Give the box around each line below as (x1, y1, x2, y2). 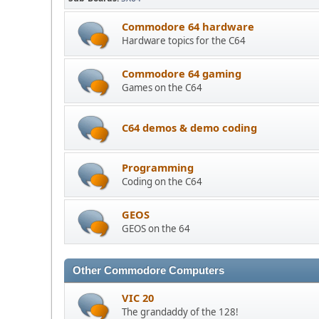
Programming (122, 160, 194, 175)
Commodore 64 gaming (122, 66, 241, 81)
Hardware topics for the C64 (122, 34, 246, 48)
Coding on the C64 (122, 175, 202, 189)
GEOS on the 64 (122, 222, 190, 236)
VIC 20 (122, 291, 154, 305)
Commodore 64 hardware (122, 19, 254, 34)
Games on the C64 (122, 81, 202, 95)
